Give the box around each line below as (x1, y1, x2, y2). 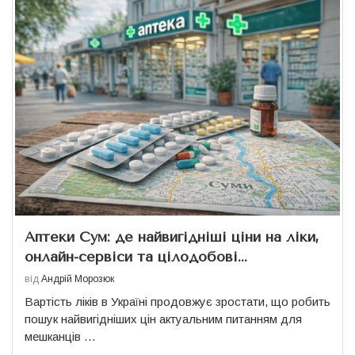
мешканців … (25, 330, 96, 344)
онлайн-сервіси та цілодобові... (25, 248, 247, 266)
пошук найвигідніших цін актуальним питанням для (25, 312, 302, 326)
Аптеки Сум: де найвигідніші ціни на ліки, (25, 228, 319, 246)
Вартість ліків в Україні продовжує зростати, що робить (25, 295, 330, 309)
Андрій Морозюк (41, 273, 114, 285)
